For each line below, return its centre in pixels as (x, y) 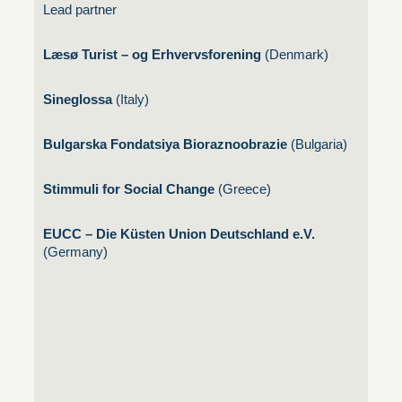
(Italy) (131, 99)
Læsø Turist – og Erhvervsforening (152, 54)
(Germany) (75, 252)
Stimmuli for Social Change (129, 189)
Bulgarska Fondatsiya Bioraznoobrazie (165, 144)
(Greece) (243, 189)
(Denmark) (295, 54)
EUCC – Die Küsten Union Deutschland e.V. (179, 234)
